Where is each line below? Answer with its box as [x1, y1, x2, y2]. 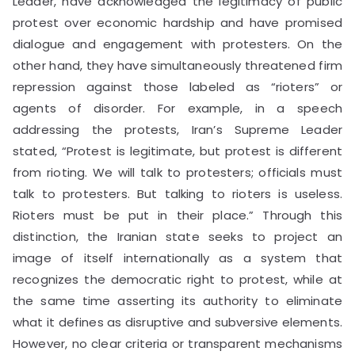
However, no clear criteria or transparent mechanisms [13, 334, 342, 352]
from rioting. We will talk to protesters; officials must [13, 163, 342, 181]
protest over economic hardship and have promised [13, 13, 342, 31]
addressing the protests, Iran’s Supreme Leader [13, 120, 342, 138]
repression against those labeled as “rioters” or [13, 78, 342, 95]
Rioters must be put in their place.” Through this [13, 206, 342, 223]
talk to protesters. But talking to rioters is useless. [13, 185, 342, 202]
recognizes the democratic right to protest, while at [13, 270, 342, 288]
